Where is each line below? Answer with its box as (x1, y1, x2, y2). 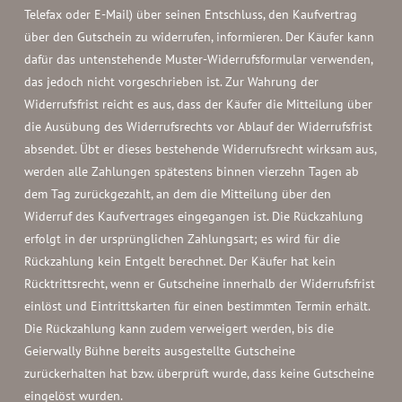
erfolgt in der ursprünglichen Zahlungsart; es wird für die (23, 231, 340, 247)
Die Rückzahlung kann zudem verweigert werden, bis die (23, 320, 334, 336)
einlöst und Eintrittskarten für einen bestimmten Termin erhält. (23, 298, 370, 314)
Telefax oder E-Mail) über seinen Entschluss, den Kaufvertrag (23, 6, 357, 22)
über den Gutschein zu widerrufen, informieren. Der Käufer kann (23, 29, 374, 45)
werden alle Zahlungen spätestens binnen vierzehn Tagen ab (23, 163, 359, 179)
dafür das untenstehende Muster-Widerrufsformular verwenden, (23, 51, 372, 67)
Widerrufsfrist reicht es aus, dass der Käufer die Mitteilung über (23, 96, 372, 112)
